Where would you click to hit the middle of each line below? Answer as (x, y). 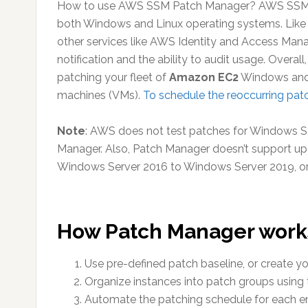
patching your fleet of (113, 77)
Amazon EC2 (204, 77)
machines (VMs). (100, 95)
